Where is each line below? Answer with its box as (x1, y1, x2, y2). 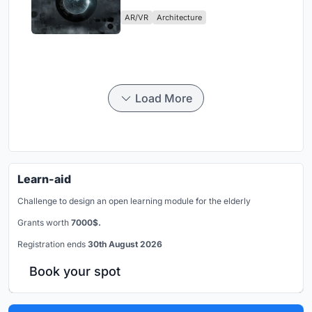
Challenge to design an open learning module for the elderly (17, 195, 251, 206)
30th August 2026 (88, 238, 162, 249)
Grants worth (17, 217, 71, 228)
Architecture (157, 12, 202, 22)
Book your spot (29, 263, 120, 279)
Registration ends (17, 238, 88, 249)
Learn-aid (17, 171, 71, 186)
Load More (135, 91, 192, 105)
